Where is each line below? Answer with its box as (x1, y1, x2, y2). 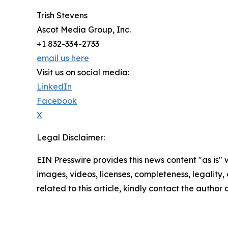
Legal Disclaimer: (37, 132, 105, 142)
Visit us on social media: (37, 67, 129, 77)
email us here (37, 52, 89, 63)
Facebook (37, 95, 77, 106)
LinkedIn (37, 81, 72, 92)
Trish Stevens (37, 10, 88, 20)
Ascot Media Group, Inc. (37, 24, 131, 35)
